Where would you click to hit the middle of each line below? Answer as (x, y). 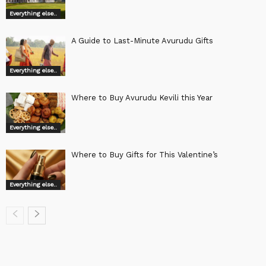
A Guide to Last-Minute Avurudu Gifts (142, 40)
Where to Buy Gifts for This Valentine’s (145, 154)
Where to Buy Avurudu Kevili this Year (142, 97)
